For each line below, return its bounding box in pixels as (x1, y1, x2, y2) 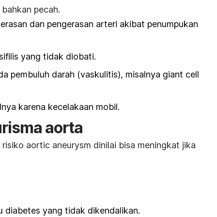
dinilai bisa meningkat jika (91, 140, 196, 151)
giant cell (163, 69, 199, 79)
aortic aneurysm (26, 140, 91, 151)
